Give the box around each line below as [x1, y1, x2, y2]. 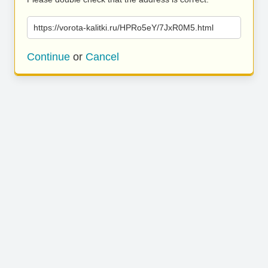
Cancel [86, 51, 119, 63]
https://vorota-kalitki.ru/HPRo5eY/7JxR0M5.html [33, 23, 214, 32]
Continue [27, 51, 70, 63]
